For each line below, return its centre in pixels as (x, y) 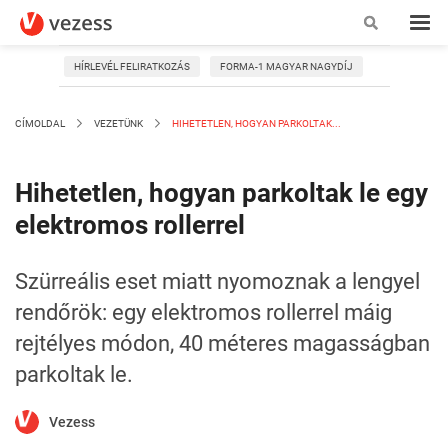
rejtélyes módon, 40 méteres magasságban (222, 343)
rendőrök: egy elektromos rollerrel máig (203, 312)
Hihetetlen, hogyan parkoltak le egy (221, 193)
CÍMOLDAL (40, 123)
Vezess (72, 422)
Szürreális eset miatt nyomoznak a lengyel (217, 281)
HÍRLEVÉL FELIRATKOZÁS (131, 66)
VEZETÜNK (118, 123)
